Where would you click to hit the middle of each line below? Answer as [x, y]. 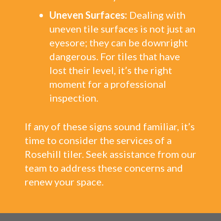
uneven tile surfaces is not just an [122, 29]
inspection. [74, 98]
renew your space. [64, 182]
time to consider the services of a [98, 140]
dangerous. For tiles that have [115, 56]
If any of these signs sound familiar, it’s [110, 126]
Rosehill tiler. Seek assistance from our [110, 154]
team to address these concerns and [104, 168]
